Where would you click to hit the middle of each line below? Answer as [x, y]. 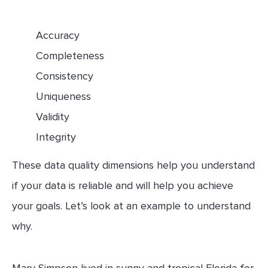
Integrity [56, 137]
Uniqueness [63, 97]
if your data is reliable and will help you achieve [123, 185]
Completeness [70, 56]
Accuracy [58, 36]
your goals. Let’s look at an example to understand [131, 205]
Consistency [65, 76]
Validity [53, 117]
